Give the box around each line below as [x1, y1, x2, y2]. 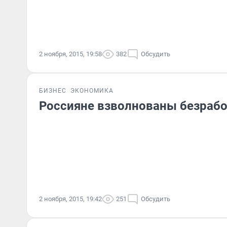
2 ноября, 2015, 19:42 [39, 195, 102, 203]
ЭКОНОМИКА [70, 87, 113, 94]
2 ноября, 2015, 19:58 [39, 50, 102, 58]
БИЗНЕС [39, 87, 66, 94]
